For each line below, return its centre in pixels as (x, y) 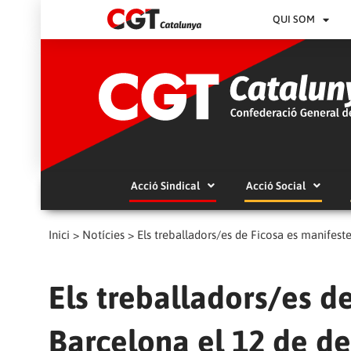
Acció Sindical (165, 186)
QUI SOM (294, 19)
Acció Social (275, 186)
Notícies (103, 235)
